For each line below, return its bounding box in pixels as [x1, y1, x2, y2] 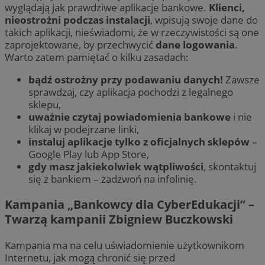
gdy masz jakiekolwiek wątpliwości [28, 160, 203, 174]
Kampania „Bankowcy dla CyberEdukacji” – [5, 196, 254, 213]
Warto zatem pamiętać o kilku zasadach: [5, 50, 189, 64]
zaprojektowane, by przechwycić [5, 38, 156, 52]
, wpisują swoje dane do [150, 13, 258, 27]
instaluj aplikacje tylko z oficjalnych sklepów [28, 135, 250, 149]
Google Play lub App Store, [28, 147, 149, 161]
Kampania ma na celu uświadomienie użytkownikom [5, 238, 244, 252]
